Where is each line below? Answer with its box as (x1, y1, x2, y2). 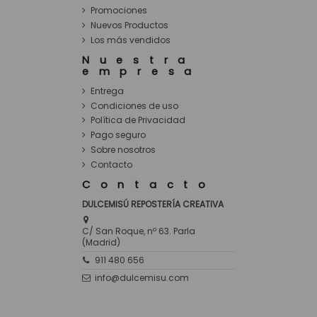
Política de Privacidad (90, 114, 185, 127)
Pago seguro (90, 129, 146, 142)
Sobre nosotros (90, 144, 156, 156)
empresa (81, 64, 202, 79)
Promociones (90, 4, 147, 17)
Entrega (90, 84, 124, 97)
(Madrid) (81, 236, 120, 249)
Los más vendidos (90, 34, 171, 47)
